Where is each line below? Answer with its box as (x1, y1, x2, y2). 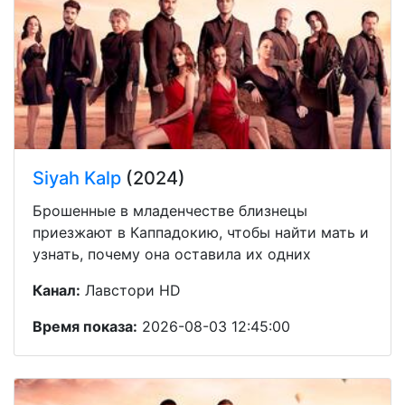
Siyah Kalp (33, 166, 121, 189)
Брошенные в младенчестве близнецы (33, 201, 307, 220)
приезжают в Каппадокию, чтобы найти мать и (33, 222, 369, 241)
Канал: (33, 280, 80, 299)
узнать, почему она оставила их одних (33, 244, 311, 263)
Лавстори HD (80, 280, 181, 299)
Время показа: (33, 316, 137, 335)
